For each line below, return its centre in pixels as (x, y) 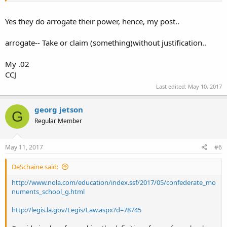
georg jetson (59, 109)
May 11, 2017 (24, 147)
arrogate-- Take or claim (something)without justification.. (106, 42)
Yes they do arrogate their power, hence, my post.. (92, 21)
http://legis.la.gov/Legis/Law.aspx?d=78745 (77, 210)
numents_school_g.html (48, 191)
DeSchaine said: (35, 166)
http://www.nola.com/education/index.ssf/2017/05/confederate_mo (114, 182)
